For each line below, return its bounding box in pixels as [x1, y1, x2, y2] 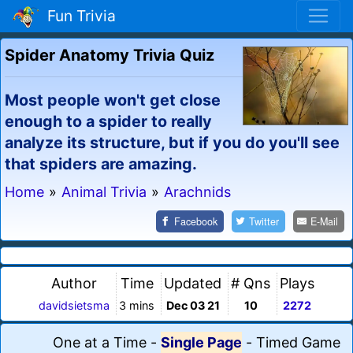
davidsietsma [39, 299, 110, 313]
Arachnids [164, 183, 231, 200]
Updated [164, 275, 221, 292]
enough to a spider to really [5, 111, 212, 131]
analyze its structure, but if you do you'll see [5, 132, 340, 152]
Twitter [249, 214, 280, 229]
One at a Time [53, 334, 147, 351]
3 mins [119, 299, 154, 313]
